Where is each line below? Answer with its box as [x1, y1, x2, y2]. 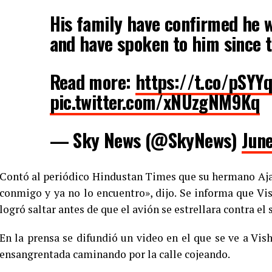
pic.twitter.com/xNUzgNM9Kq [49, 87, 260, 115]
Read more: [49, 67, 135, 95]
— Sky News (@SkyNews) [49, 126, 242, 154]
